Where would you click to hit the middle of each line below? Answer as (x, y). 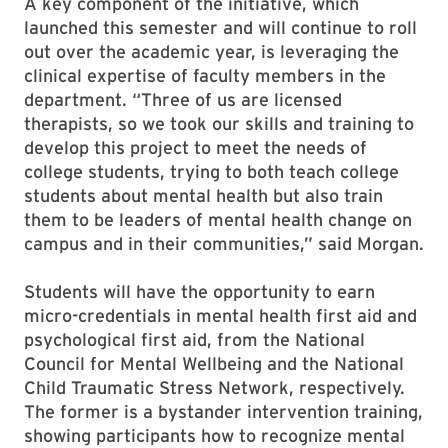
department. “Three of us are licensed (183, 99)
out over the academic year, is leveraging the (211, 51)
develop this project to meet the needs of (195, 147)
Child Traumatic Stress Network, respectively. (214, 387)
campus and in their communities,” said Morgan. (224, 243)
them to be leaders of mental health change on (218, 219)
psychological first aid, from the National (194, 339)
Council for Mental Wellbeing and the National (214, 363)
